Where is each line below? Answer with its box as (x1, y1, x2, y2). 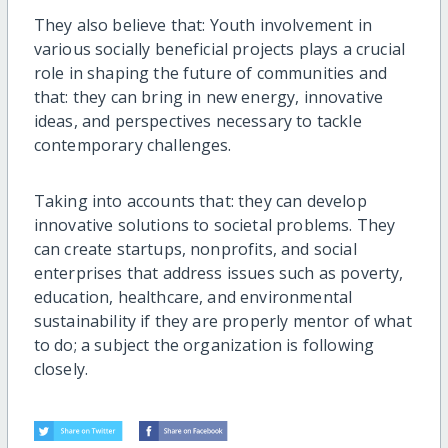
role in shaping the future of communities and (33, 62, 387, 85)
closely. (33, 358, 89, 381)
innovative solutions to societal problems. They (33, 214, 396, 237)
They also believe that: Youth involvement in (33, 14, 372, 37)
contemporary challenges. (33, 134, 232, 157)
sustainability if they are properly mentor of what (33, 310, 412, 333)
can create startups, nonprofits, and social (33, 238, 357, 261)
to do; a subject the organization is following (33, 334, 375, 357)
